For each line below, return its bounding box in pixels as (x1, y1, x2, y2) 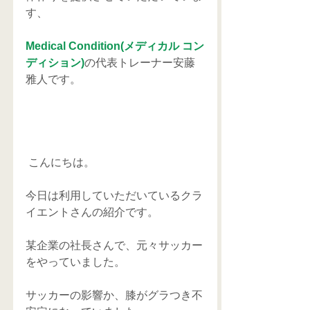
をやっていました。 (26, 256, 125, 268)
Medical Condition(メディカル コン (26, 40, 204, 52)
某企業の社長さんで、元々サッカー (26, 239, 203, 251)
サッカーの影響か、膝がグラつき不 (26, 289, 203, 301)
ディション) (26, 57, 84, 69)
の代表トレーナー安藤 (84, 57, 195, 69)
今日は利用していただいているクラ (26, 190, 203, 201)
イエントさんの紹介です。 (26, 206, 158, 218)
